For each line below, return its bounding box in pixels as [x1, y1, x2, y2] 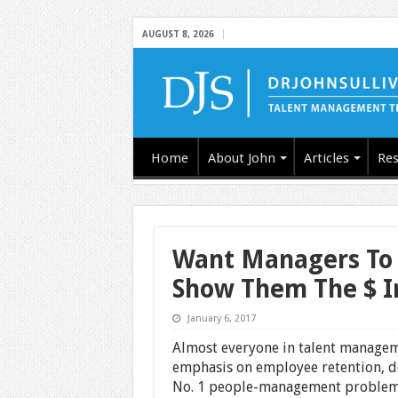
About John [207, 149, 275, 166]
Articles [303, 149, 349, 166]
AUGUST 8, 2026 [141, 29, 214, 39]
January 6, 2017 [187, 312, 256, 324]
